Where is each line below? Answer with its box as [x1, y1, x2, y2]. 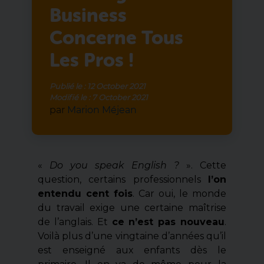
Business [49, 4, 127, 27]
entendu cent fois [38, 187, 133, 199]
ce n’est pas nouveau [111, 216, 225, 227]
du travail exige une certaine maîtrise [38, 202, 226, 213]
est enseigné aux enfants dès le [38, 244, 226, 256]
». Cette [179, 159, 226, 171]
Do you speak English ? [49, 159, 179, 171]
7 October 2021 [92, 92, 148, 102]
